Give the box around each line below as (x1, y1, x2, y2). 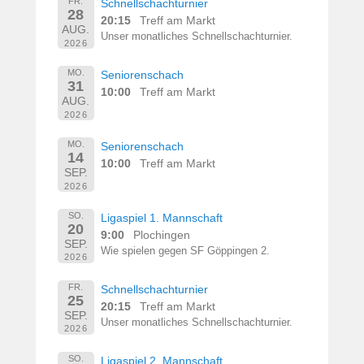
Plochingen (133, 227, 191, 241)
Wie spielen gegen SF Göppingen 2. (101, 245, 271, 257)
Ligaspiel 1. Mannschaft (101, 210, 223, 224)
